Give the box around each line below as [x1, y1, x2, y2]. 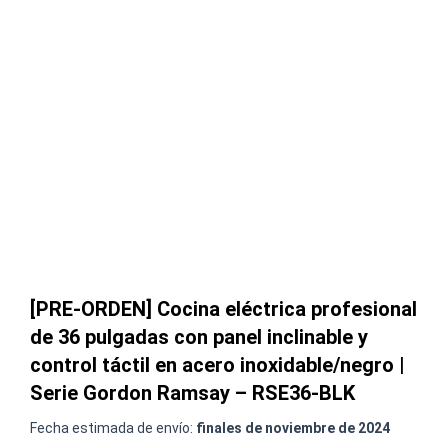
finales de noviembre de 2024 [196, 420, 390, 437]
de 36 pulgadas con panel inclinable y [30, 325, 368, 350]
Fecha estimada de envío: [30, 420, 196, 437]
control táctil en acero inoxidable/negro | [30, 353, 405, 378]
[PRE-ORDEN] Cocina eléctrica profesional [30, 297, 417, 322]
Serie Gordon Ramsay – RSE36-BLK [30, 381, 355, 406]
